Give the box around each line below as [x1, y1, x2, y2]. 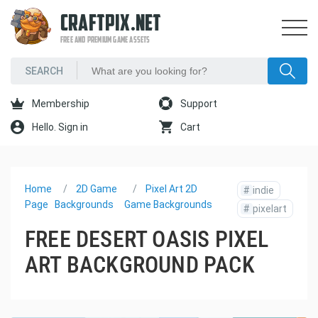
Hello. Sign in [30, 121, 88, 133]
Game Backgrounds [124, 199, 212, 210]
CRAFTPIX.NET [60, 13, 162, 36]
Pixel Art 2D [145, 183, 197, 194]
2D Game [75, 183, 117, 194]
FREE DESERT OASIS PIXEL [25, 226, 269, 253]
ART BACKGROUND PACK [25, 251, 255, 278]
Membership [30, 98, 89, 109]
